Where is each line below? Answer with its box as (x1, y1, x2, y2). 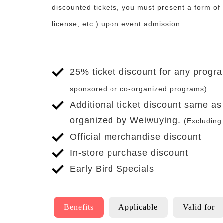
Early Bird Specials (70, 163, 154, 174)
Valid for (183, 202, 215, 211)
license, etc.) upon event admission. (52, 19, 183, 28)
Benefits (64, 202, 94, 211)
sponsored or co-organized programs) (70, 84, 207, 93)
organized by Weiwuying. (70, 115, 184, 125)
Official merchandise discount (70, 131, 201, 142)
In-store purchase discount (70, 147, 188, 158)
